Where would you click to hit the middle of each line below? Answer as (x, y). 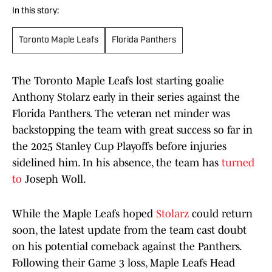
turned (238, 163)
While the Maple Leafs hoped (84, 214)
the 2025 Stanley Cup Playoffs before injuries (119, 147)
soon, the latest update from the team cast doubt (129, 230)
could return (222, 214)
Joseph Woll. (56, 179)
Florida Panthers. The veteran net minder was (121, 114)
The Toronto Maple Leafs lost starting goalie (118, 81)
